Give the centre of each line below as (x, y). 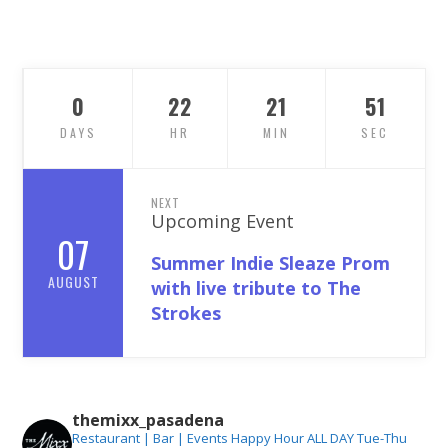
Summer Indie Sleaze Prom (271, 263)
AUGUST (73, 281)
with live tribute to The (256, 288)
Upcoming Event (223, 221)
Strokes (186, 313)
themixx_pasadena (148, 420)
